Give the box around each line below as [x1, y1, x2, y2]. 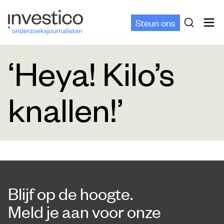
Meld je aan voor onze [8, 200, 161, 222]
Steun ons [135, 15, 175, 28]
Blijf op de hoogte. [8, 182, 133, 204]
